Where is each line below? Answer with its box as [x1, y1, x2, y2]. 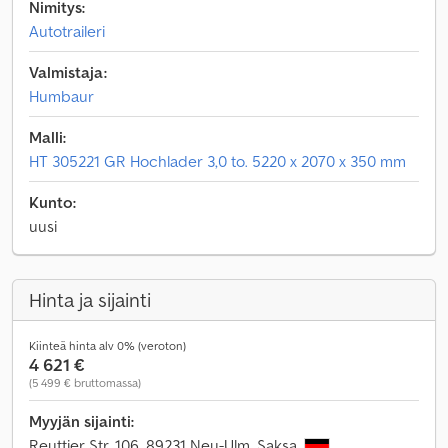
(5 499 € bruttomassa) [29, 375, 141, 390]
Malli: [29, 127, 66, 147]
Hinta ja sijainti [29, 287, 151, 313]
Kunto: [29, 192, 76, 212]
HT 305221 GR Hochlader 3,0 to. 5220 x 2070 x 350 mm [29, 151, 406, 171]
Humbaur [29, 86, 94, 106]
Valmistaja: [29, 62, 107, 82]
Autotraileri [29, 21, 105, 41]
